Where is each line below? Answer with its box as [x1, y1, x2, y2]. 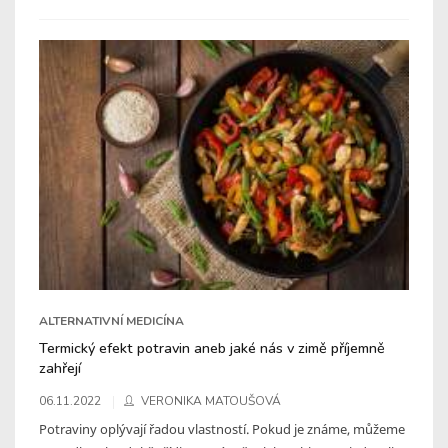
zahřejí [39, 357, 81, 378]
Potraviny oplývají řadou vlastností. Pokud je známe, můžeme [39, 419, 405, 438]
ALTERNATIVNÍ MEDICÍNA [39, 312, 184, 329]
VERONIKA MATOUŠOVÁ [141, 392, 281, 409]
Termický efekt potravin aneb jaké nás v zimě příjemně [39, 337, 385, 358]
